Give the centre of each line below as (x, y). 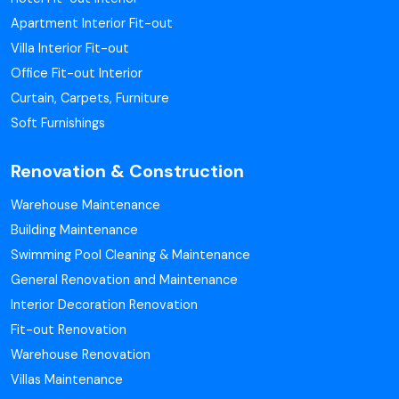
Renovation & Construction (127, 171)
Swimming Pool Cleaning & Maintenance (130, 255)
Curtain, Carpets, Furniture (90, 98)
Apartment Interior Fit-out (92, 23)
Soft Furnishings (58, 123)
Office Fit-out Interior (77, 73)
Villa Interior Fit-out (70, 48)
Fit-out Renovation (69, 330)
